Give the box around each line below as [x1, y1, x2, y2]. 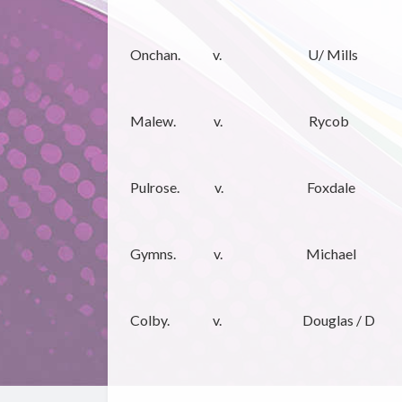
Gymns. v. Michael [129, 245, 356, 263]
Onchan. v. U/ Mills [129, 46, 358, 64]
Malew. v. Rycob [129, 112, 349, 130]
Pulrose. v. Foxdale [129, 179, 355, 197]
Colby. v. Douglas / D [129, 311, 375, 329]
